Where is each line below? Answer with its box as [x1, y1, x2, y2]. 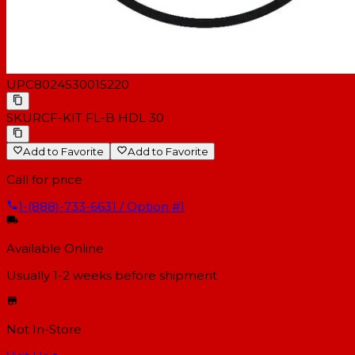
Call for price [6, 172, 82, 188]
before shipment [112, 268, 217, 284]
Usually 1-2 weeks [6, 268, 112, 284]
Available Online [6, 241, 104, 257]
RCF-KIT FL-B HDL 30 [32, 109, 164, 125]
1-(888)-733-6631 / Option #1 [18, 199, 185, 215]
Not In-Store [6, 322, 82, 338]
